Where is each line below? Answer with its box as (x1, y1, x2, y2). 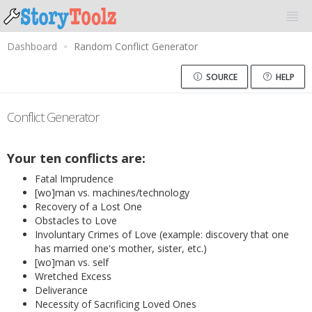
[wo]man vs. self (35, 256, 109, 269)
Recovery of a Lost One (35, 200, 142, 213)
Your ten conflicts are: (7, 150, 146, 166)
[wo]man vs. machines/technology (35, 186, 189, 199)
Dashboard (7, 40, 57, 53)
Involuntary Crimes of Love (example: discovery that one (35, 228, 289, 241)
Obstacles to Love (35, 214, 117, 227)
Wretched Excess (35, 270, 111, 283)
